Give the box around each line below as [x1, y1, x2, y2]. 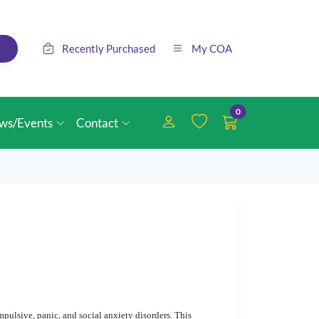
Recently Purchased [62, 42, 155, 55]
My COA [192, 42, 232, 55]
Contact [76, 115, 119, 130]
